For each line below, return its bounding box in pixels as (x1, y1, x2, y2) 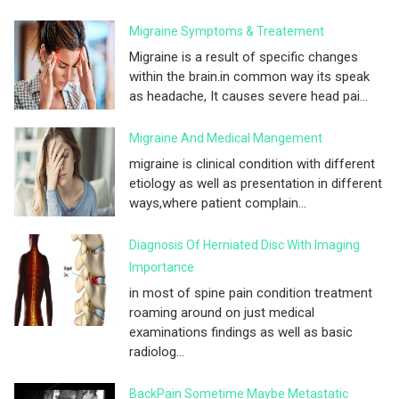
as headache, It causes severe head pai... (129, 87, 368, 104)
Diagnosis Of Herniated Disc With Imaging (129, 237, 360, 252)
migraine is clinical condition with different (129, 155, 375, 172)
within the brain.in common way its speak (129, 68, 370, 85)
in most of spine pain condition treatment (129, 284, 372, 301)
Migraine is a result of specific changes (129, 48, 358, 65)
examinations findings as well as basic (129, 323, 353, 340)
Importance (129, 259, 194, 274)
